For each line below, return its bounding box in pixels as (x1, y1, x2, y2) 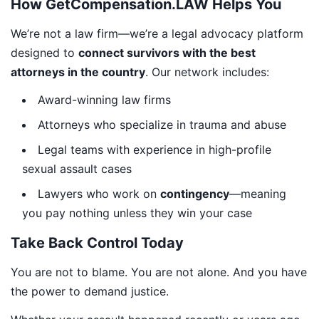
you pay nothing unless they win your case (22, 206, 252, 221)
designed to (11, 45, 78, 60)
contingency (160, 187, 229, 202)
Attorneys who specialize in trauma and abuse (38, 117, 286, 132)
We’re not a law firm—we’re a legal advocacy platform (11, 26, 303, 41)
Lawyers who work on (38, 187, 160, 202)
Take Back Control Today (11, 234, 184, 252)
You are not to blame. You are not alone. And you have (11, 265, 307, 280)
